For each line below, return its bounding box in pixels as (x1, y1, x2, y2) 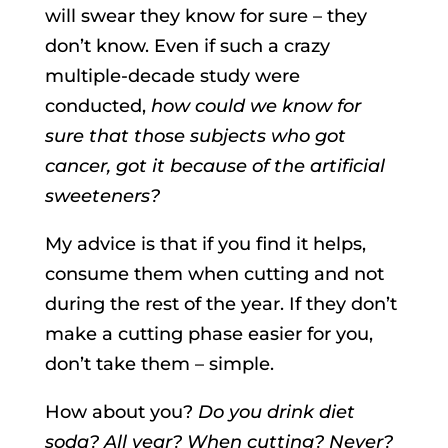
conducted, (44, 94, 151, 117)
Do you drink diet (197, 400, 355, 423)
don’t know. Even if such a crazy (44, 34, 330, 57)
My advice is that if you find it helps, (44, 232, 366, 255)
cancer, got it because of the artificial (44, 154, 385, 177)
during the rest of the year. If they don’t (44, 292, 397, 315)
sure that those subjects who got (44, 124, 346, 147)
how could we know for (150, 94, 361, 117)
